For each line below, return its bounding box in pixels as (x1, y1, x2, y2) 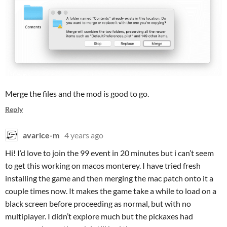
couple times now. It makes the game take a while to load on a (5, 185, 216, 196)
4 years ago (64, 130, 103, 140)
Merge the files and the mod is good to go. (5, 88, 149, 98)
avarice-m (23, 130, 59, 140)
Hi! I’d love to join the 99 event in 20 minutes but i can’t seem (5, 147, 214, 158)
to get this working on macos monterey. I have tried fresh (5, 160, 201, 170)
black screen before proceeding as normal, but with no (5, 198, 191, 208)
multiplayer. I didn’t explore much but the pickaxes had (5, 211, 193, 221)
